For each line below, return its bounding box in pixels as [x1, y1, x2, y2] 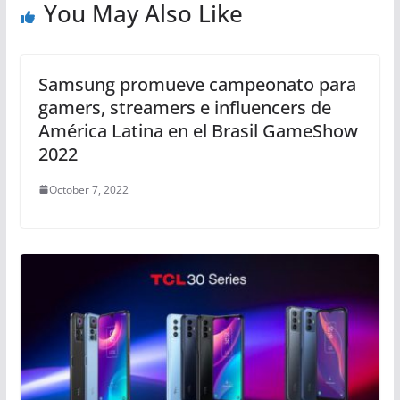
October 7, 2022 [48, 181, 129, 197]
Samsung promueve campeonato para [37, 71, 356, 96]
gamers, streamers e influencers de [37, 95, 331, 120]
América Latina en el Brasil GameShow [37, 118, 358, 143]
